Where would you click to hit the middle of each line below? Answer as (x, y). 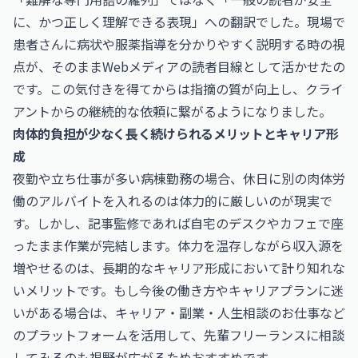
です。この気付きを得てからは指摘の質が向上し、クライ (178, 89)
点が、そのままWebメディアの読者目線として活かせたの (179, 66)
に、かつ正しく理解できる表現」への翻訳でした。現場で (179, 22)
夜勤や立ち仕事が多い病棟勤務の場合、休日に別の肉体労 (179, 178)
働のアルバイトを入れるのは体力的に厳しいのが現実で (173, 201)
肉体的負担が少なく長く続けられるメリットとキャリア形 (176, 133)
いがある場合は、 (64, 312)
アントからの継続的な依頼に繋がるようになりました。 (172, 111)
